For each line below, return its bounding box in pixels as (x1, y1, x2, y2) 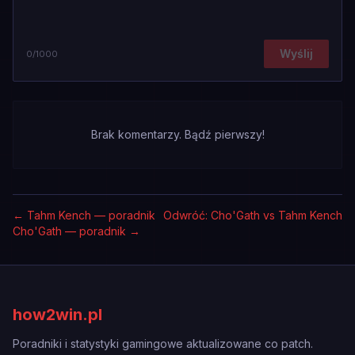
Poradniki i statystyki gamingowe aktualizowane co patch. (13, 337, 313, 350)
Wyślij (280, 47, 313, 60)
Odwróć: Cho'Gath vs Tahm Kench (163, 208, 342, 222)
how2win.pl (13, 305, 102, 324)
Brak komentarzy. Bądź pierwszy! (90, 128, 265, 141)
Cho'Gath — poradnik (13, 224, 126, 238)
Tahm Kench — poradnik (27, 208, 155, 222)
